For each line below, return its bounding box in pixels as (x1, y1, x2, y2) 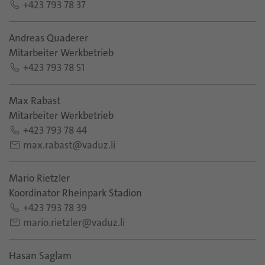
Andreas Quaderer (9, 31, 88, 44)
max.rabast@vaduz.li (23, 138, 115, 151)
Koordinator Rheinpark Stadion (9, 186, 142, 199)
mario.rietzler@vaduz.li (23, 216, 125, 229)
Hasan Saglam (9, 249, 72, 262)
